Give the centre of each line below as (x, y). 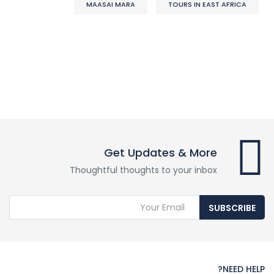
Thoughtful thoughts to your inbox (143, 170)
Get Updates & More (161, 153)
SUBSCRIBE (232, 208)
